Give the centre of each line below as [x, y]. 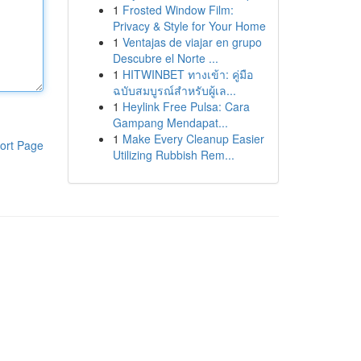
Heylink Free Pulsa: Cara [186, 106]
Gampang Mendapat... [170, 122]
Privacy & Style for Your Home [189, 26]
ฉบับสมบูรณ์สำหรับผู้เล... [174, 90]
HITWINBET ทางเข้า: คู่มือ [187, 74]
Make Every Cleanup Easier [193, 139]
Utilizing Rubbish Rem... [173, 155]
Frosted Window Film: [178, 10]
